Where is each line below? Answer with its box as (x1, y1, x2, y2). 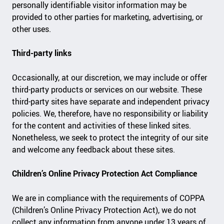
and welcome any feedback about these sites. (12, 143, 175, 155)
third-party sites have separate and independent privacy (12, 95, 210, 107)
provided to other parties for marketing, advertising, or (12, 11, 203, 22)
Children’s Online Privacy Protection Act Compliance (12, 168, 199, 179)
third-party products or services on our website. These (12, 83, 202, 95)
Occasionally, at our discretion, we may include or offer (12, 71, 207, 83)
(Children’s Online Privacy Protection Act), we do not (12, 204, 197, 215)
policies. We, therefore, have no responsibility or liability (12, 107, 208, 119)
